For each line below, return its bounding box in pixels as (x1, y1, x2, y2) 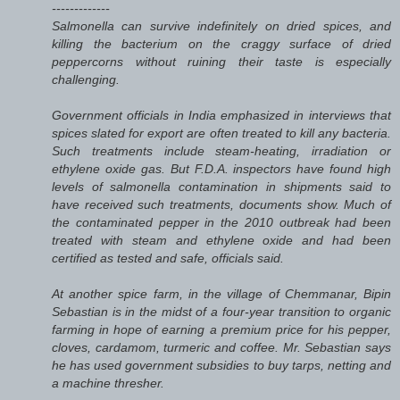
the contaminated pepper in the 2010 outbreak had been (52, 214, 391, 229)
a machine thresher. (52, 375, 164, 390)
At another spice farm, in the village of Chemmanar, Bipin (52, 286, 391, 301)
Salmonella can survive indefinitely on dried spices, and (52, 18, 391, 33)
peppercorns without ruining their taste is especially (52, 54, 391, 69)
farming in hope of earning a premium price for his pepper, (52, 321, 391, 337)
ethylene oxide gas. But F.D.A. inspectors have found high (52, 161, 391, 176)
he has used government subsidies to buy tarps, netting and (52, 357, 391, 372)
